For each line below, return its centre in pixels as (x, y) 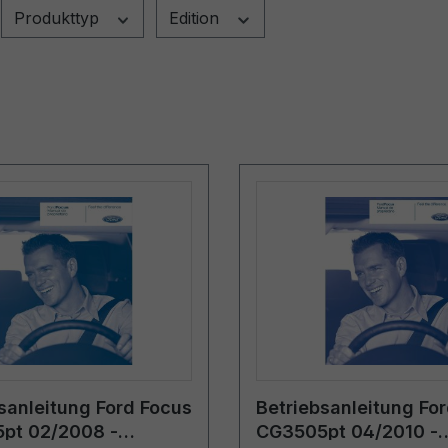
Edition (196, 17)
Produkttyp (58, 17)
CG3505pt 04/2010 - (347, 431)
